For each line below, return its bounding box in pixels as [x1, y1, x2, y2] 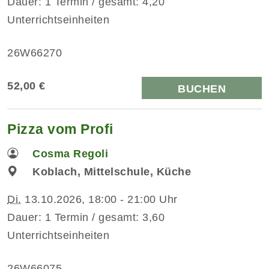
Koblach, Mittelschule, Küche [32, 165, 192, 178]
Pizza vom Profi [7, 121, 113, 137]
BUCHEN [178, 82, 226, 95]
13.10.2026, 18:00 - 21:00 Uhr [21, 193, 178, 205]
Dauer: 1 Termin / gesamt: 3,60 [7, 211, 165, 223]
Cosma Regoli [32, 147, 109, 160]
